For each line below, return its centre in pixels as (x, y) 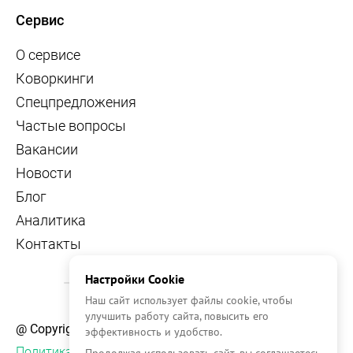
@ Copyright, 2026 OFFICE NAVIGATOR (124, 329)
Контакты (48, 243)
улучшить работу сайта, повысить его (177, 316)
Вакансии (47, 149)
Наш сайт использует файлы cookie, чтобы (189, 300)
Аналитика (51, 220)
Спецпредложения (76, 102)
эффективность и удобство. (154, 332)
